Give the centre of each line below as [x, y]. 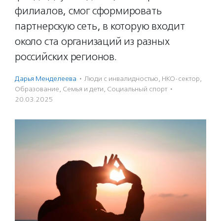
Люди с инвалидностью [121, 79]
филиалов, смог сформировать [88, 11]
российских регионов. [66, 57]
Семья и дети [83, 89]
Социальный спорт [137, 89]
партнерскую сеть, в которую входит [100, 26]
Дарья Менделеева [46, 79]
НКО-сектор [181, 79]
